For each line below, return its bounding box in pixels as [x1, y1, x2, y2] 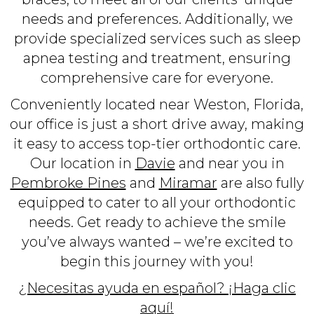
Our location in [29, 155, 135, 172]
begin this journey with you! [60, 253, 254, 270]
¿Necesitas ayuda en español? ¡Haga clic [18, 280, 296, 296]
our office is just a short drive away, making [10, 116, 304, 132]
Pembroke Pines [10, 175, 126, 191]
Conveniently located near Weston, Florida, [11, 96, 303, 113]
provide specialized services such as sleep [13, 30, 301, 47]
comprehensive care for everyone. [41, 69, 273, 86]
